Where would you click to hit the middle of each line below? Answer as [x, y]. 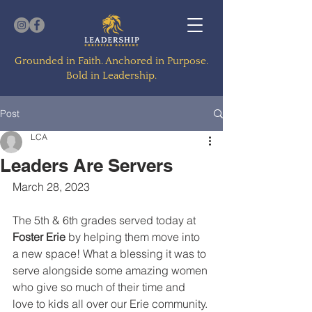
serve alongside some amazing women [111, 270]
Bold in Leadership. [111, 76]
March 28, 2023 [51, 187]
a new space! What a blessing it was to [111, 253]
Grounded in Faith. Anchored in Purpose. [111, 61]
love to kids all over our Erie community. [111, 304]
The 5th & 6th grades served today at [106, 220]
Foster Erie [39, 237]
